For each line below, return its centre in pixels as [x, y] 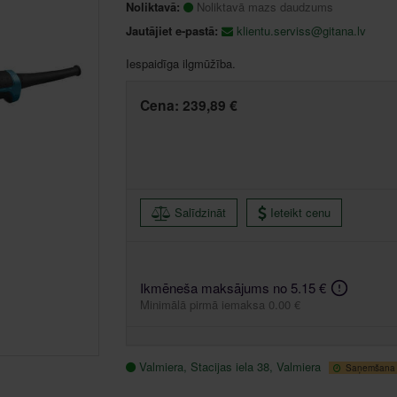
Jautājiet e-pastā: [171, 30]
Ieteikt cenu [300, 212]
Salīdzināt [200, 212]
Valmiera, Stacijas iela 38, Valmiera [231, 367]
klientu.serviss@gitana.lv [301, 30]
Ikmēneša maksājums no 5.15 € [233, 288]
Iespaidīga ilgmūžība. [180, 63]
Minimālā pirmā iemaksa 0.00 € [220, 305]
